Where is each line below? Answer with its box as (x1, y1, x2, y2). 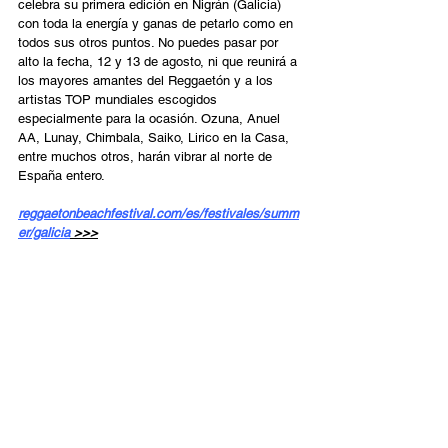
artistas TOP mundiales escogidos (18, 91, 221, 107)
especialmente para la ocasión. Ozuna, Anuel (18, 110, 284, 126)
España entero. (18, 167, 105, 183)
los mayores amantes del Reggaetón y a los (18, 72, 277, 88)
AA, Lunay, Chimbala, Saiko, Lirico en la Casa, (18, 129, 293, 145)
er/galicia (18, 224, 70, 240)
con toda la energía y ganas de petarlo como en (18, 15, 297, 31)
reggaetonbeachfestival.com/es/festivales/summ (18, 205, 299, 221)
